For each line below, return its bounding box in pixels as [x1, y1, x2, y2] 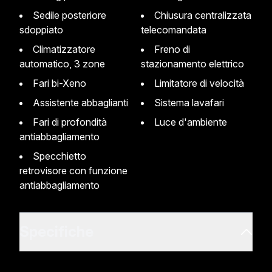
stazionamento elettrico [141, 58, 244, 70]
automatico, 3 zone [19, 58, 105, 70]
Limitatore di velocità [160, 77, 244, 89]
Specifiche [19, 223, 93, 240]
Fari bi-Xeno [39, 77, 86, 89]
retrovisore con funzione [19, 165, 127, 177]
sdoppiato [19, 24, 63, 36]
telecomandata [141, 24, 206, 36]
